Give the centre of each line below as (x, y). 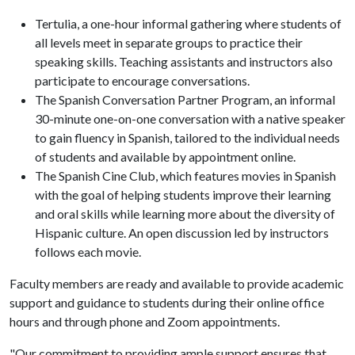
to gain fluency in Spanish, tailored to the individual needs (187, 137)
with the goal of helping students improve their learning (183, 195)
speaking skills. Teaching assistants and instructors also (184, 61)
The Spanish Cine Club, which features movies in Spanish (185, 176)
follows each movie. (88, 252)
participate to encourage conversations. (142, 80)
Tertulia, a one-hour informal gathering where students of (188, 23)
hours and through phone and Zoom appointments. (146, 321)
